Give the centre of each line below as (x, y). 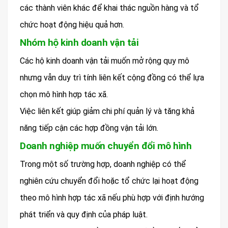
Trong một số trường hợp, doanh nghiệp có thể (103, 164)
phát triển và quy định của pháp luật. (84, 214)
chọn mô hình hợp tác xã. (64, 94)
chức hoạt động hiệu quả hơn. (72, 24)
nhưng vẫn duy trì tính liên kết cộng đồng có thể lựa (112, 77)
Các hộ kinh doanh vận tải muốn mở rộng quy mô (105, 61)
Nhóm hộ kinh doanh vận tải (79, 42)
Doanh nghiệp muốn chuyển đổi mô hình (106, 146)
